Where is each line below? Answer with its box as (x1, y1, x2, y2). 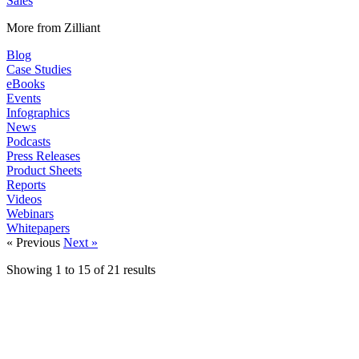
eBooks (6, 77, 45, 91)
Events (6, 91, 41, 105)
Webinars (6, 207, 54, 220)
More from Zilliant (6, 21, 100, 34)
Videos (6, 192, 42, 206)
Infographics (6, 106, 70, 119)
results (120, 263, 155, 276)
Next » (63, 236, 98, 249)
